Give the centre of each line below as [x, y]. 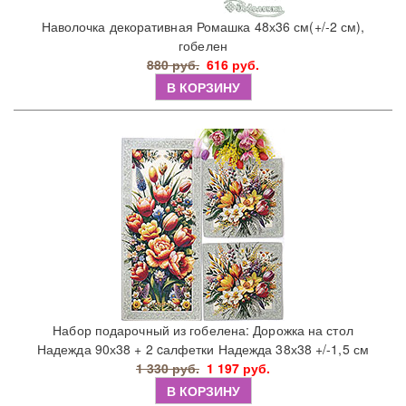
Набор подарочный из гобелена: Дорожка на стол [203, 330]
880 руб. [173, 65]
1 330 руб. [168, 368]
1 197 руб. [238, 368]
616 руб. [233, 65]
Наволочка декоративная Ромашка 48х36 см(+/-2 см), [203, 27]
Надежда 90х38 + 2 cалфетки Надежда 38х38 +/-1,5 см [203, 349]
